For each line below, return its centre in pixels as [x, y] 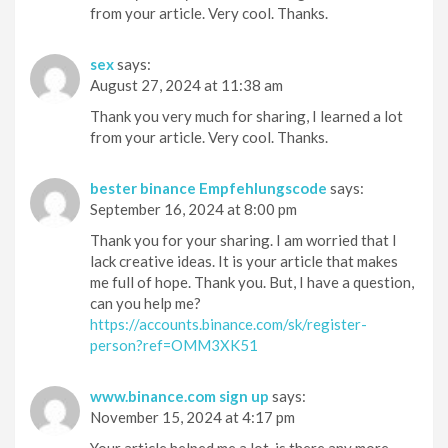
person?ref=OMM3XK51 [174, 345]
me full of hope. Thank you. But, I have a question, [252, 282]
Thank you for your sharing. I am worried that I [243, 240]
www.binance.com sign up [179, 396]
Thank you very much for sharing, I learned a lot [246, 116]
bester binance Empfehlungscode [208, 188]
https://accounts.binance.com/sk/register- [228, 324]
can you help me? [145, 303]
